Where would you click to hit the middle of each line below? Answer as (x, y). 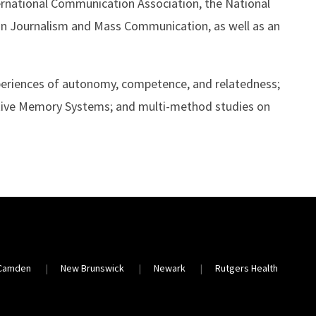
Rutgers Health (247, 268)
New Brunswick (93, 268)
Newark (170, 268)
